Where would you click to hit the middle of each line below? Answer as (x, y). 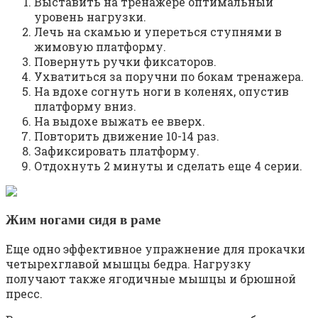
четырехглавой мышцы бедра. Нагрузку (128, 264)
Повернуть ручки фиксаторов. (125, 61)
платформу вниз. (85, 106)
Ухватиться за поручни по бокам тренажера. (169, 76)
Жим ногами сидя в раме (83, 220)
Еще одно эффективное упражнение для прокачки (155, 249)
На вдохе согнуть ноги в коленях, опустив (161, 91)
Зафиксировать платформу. (117, 150)
